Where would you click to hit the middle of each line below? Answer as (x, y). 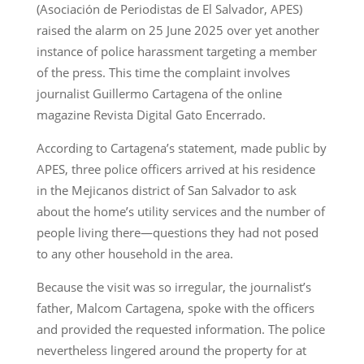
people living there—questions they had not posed (177, 233)
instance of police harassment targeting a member (176, 52)
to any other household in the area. (134, 254)
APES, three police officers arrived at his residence (175, 169)
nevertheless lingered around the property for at (171, 351)
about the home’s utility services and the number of (180, 212)
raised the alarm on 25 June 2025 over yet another (178, 30)
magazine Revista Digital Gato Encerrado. (151, 115)
